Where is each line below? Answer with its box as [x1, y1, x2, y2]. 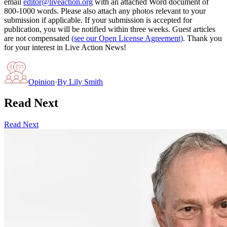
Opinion [28, 77, 55, 86]
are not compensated [4, 33, 69, 43]
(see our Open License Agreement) [71, 33, 183, 43]
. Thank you [183, 33, 222, 43]
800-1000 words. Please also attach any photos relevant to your [4, 6, 206, 15]
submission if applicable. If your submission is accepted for [4, 15, 192, 24]
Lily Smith [69, 77, 103, 86]
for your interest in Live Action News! [4, 43, 126, 52]
